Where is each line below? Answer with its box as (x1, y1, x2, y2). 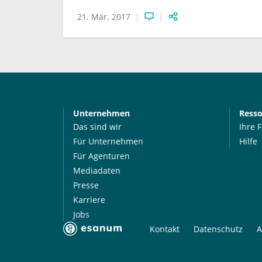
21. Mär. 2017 (77, 11, 130, 22)
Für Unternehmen (73, 135, 143, 147)
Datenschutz (193, 223, 243, 235)
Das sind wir (73, 120, 122, 132)
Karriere (73, 194, 105, 205)
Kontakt (149, 223, 180, 235)
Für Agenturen (73, 150, 130, 161)
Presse (73, 179, 99, 191)
